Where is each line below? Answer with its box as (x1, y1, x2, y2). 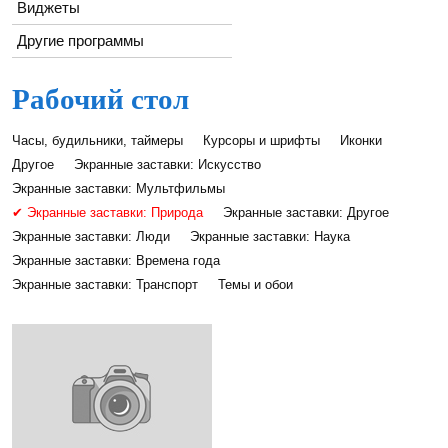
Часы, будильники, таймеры (12, 133, 183, 148)
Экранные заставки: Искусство (74, 157, 261, 172)
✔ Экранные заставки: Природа (12, 205, 203, 220)
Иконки (340, 133, 382, 148)
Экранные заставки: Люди (12, 229, 170, 244)
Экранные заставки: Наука (190, 229, 350, 244)
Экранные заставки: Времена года (12, 253, 220, 268)
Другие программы (17, 32, 144, 49)
